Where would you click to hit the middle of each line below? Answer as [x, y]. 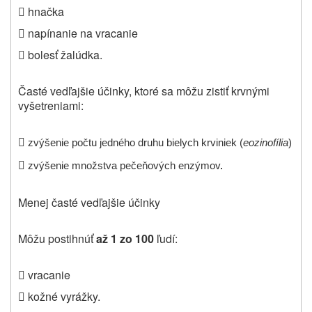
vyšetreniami [49, 105]
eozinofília [266, 142]
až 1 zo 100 [125, 238]
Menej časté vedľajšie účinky [89, 202]
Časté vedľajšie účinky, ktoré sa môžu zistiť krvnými [144, 91]
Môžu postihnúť [57, 238]
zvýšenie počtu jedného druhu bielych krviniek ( [135, 142]
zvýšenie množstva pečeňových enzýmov [124, 165]
